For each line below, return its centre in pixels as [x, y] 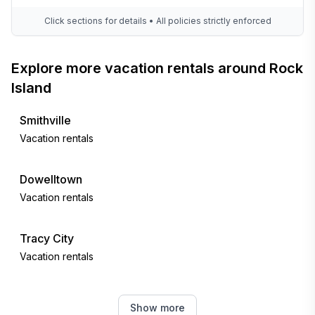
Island [31, 88]
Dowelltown [51, 179]
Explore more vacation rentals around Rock [157, 68]
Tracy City [47, 238]
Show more [157, 308]
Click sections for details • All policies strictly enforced [157, 21]
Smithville [45, 120]
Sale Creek [49, 297]
